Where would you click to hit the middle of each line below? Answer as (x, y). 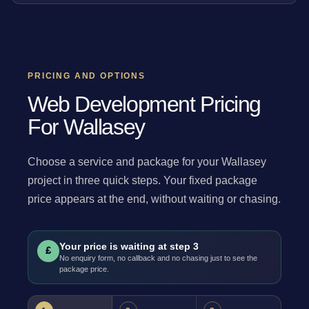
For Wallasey (86, 127)
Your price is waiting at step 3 (129, 246)
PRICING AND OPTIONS (87, 76)
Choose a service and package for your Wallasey (147, 161)
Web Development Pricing (144, 104)
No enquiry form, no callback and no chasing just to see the (158, 258)
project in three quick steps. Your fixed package (142, 180)
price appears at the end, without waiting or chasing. (154, 198)
